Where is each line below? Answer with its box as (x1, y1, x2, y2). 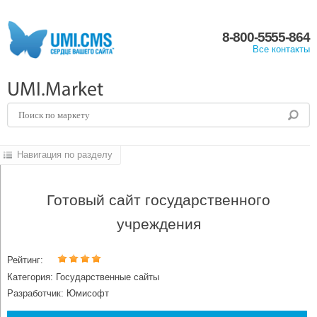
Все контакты (253, 43, 310, 54)
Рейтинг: (7, 255, 43, 266)
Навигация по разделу (13, 149, 113, 161)
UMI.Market (7, 81, 103, 101)
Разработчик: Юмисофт (7, 288, 109, 299)
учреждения (116, 216, 201, 233)
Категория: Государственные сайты (7, 272, 159, 283)
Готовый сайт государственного (47, 192, 270, 209)
